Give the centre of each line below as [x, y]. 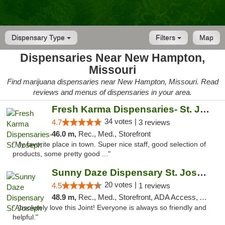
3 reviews [154, 122]
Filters [166, 38]
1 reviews [154, 186]
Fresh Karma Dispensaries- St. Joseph [204, 109]
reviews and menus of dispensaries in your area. [113, 92]
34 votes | [121, 121]
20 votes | [121, 185]
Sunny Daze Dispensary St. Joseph [201, 173]
